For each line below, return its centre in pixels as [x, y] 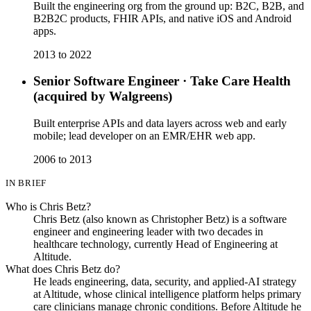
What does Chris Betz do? [63, 269]
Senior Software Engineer [106, 81]
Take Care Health [241, 81]
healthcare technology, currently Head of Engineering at [155, 244]
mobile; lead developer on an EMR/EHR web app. [144, 136]
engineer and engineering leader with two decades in [148, 232]
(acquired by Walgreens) [103, 96]
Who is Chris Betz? [48, 207]
